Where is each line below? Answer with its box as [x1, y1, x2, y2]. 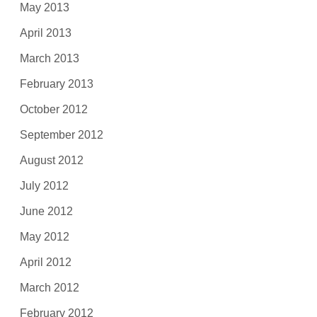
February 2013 [20, 77, 94, 90]
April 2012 [20, 255, 72, 268]
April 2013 [20, 26, 72, 39]
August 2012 [20, 154, 84, 166]
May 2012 [20, 230, 70, 243]
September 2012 [20, 128, 104, 141]
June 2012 [20, 204, 74, 217]
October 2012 [20, 103, 88, 115]
